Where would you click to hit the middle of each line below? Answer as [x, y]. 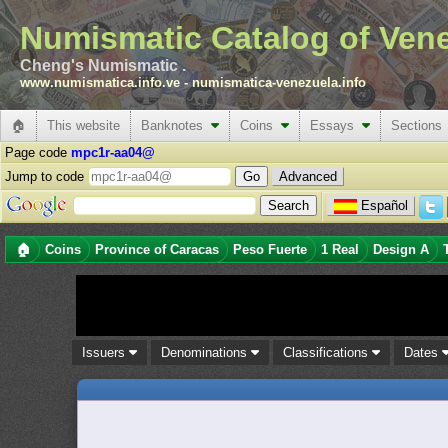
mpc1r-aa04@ [113, 152]
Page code [38, 152]
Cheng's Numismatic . [103, 65]
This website [83, 125]
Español [384, 205]
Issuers [106, 352]
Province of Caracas [157, 249]
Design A [401, 249]
